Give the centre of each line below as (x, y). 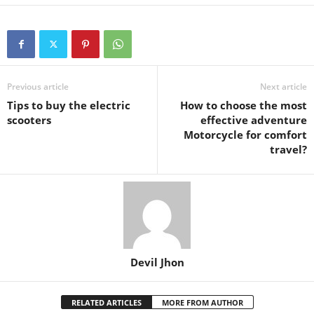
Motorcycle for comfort (245, 135)
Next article (284, 87)
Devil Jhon (157, 262)
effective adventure (254, 120)
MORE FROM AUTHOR (202, 302)
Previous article (38, 87)
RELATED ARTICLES (106, 302)
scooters (29, 120)
